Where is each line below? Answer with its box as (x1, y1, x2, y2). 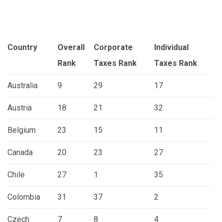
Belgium (7, 125, 36, 135)
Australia (7, 81, 38, 91)
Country (7, 43, 37, 53)
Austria (7, 103, 32, 113)
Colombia (7, 192, 40, 202)
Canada (7, 148, 33, 158)
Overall (57, 43, 85, 53)
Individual (154, 43, 189, 53)
